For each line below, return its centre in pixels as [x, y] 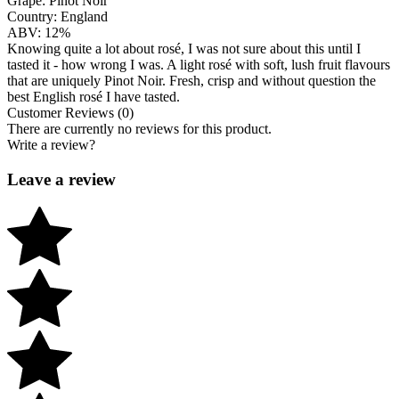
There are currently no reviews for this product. [139, 129]
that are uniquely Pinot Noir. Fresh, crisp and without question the [191, 81]
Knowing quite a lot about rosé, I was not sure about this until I [184, 49]
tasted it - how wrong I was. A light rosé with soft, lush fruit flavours [199, 65]
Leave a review [61, 179]
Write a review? [51, 145]
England [84, 17]
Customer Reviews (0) [70, 113]
